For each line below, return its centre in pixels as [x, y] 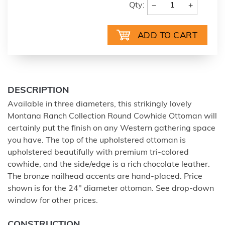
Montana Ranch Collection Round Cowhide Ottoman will [112, 116]
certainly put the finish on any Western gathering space [111, 128]
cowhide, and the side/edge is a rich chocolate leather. [109, 164]
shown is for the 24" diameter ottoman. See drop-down [111, 189]
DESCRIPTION [38, 90]
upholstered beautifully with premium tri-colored [98, 152]
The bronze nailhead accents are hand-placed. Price [105, 177]
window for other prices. [53, 201]
